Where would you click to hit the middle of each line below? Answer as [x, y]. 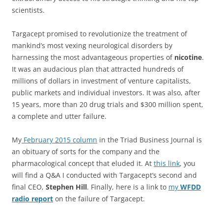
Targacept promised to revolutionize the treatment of [99, 34]
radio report [32, 199]
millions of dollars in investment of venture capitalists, [101, 81]
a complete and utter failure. [59, 116]
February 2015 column [59, 140]
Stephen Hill [66, 187]
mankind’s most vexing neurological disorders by [92, 46]
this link [167, 164]
